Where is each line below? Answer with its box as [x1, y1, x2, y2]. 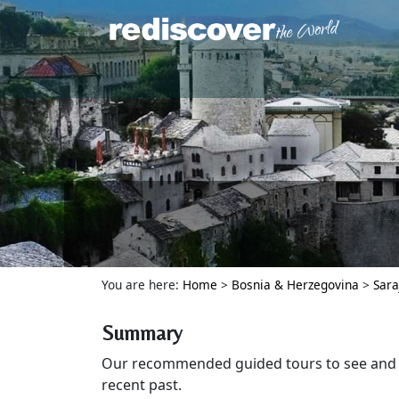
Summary [102, 321, 183, 345]
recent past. [102, 375, 182, 395]
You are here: [102, 276, 183, 293]
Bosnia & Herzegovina [232, 276, 359, 293]
